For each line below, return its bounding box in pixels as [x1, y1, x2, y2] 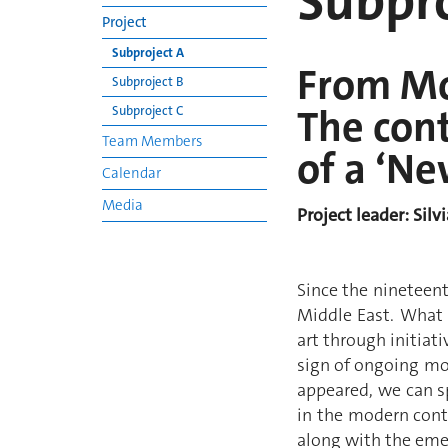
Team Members [102, 131, 202, 151]
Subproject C [112, 102, 184, 119]
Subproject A [112, 44, 184, 61]
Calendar [102, 163, 161, 183]
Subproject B [112, 73, 184, 90]
